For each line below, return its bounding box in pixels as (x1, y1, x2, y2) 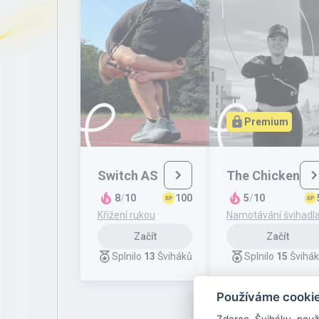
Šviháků (157, 251, 192, 262)
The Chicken (226, 167, 300, 183)
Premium (244, 116, 288, 127)
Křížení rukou (98, 209, 155, 221)
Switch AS (98, 167, 158, 183)
